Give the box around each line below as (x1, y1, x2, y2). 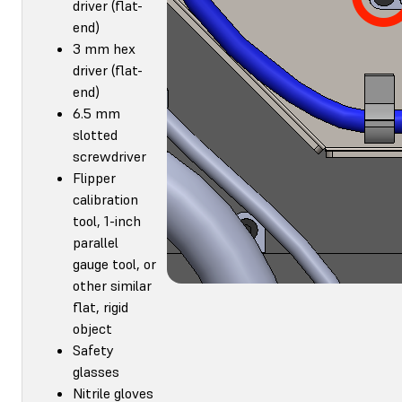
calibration (73, 189, 138, 208)
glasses (73, 362, 119, 380)
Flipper (73, 168, 116, 187)
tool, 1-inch (73, 211, 141, 230)
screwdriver (73, 146, 146, 165)
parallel (73, 232, 118, 251)
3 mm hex (73, 39, 135, 57)
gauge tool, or (73, 254, 156, 273)
